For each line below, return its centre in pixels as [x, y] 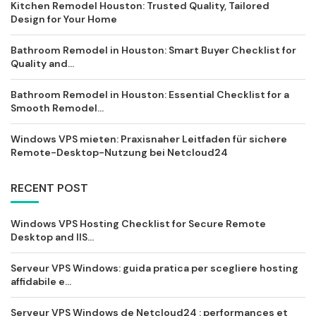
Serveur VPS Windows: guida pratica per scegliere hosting [154, 268]
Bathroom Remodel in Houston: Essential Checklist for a [150, 95]
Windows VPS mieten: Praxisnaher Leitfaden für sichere [149, 139]
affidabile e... [41, 282]
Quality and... [42, 64]
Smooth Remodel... [57, 108]
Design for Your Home [64, 19]
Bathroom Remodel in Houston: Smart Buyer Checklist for [153, 50]
